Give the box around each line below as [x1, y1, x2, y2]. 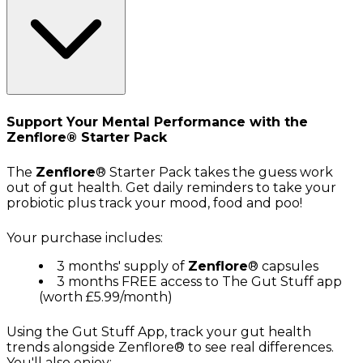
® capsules [248, 258, 318, 274]
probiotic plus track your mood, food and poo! [6, 194, 302, 211]
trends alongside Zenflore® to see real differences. [6, 339, 334, 355]
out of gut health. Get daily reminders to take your [6, 179, 336, 195]
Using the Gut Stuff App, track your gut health [6, 323, 311, 340]
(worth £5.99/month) [39, 288, 173, 305]
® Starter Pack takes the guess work [96, 164, 333, 180]
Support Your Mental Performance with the [6, 113, 308, 130]
